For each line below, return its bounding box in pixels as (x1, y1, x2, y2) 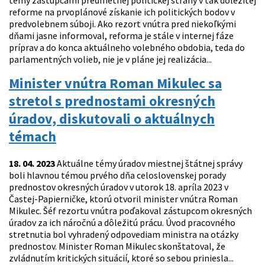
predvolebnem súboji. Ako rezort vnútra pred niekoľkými (9, 18, 236, 30)
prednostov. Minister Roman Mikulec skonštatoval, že (9, 240, 225, 253)
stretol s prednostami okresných (9, 92, 215, 111)
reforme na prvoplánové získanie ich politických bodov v (9, 6, 235, 18)
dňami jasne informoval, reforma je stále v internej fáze (9, 30, 234, 42)
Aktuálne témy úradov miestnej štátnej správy (55, 157, 243, 170)
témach (9, 127, 56, 146)
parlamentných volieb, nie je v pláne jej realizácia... (9, 53, 212, 66)
